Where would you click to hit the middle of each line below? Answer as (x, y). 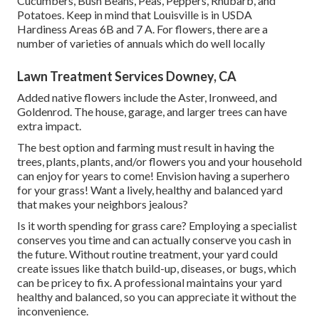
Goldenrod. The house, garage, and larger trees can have (152, 112)
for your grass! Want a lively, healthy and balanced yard (150, 190)
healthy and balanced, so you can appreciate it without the (157, 297)
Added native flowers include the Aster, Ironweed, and (147, 98)
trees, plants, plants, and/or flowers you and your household (159, 162)
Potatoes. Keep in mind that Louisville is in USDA (135, 15)
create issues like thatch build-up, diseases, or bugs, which (157, 268)
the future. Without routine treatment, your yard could (147, 254)
